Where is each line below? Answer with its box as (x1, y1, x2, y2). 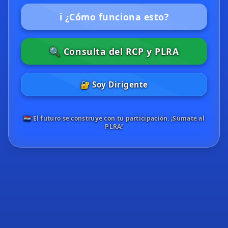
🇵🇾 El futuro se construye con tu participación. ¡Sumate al (23, 114, 205, 123)
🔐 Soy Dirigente (80, 79, 148, 90)
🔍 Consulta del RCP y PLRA (49, 45, 179, 58)
